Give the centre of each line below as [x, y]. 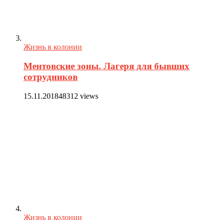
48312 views [78, 96]
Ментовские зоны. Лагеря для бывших [107, 66]
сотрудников [51, 77]
